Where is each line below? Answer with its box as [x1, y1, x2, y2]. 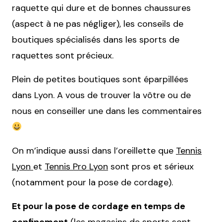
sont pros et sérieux [108, 160, 194, 172]
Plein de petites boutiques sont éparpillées [12, 73, 188, 85]
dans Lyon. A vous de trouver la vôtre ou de [12, 89, 191, 101]
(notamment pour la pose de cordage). [12, 176, 173, 188]
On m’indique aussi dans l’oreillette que [12, 144, 176, 157]
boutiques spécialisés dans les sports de [12, 33, 179, 46]
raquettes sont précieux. [12, 49, 113, 61]
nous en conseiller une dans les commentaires [12, 105, 202, 117]
